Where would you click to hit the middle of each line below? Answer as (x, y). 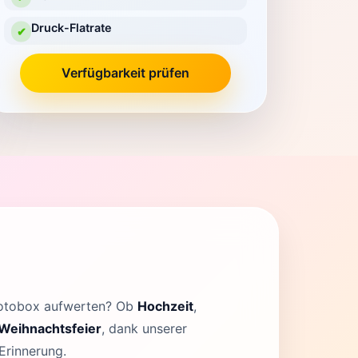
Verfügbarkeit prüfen (125, 72)
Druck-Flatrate (72, 28)
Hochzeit (165, 306)
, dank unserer (144, 328)
